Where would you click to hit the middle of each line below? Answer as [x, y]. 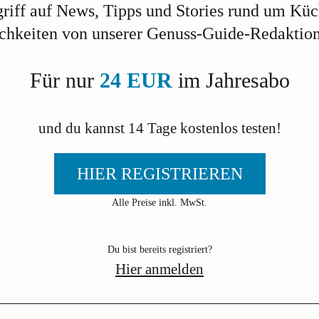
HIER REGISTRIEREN [159, 174]
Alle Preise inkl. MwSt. [159, 203]
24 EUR [136, 80]
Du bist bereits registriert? [159, 250]
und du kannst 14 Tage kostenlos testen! [159, 128]
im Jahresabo [231, 80]
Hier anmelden [159, 269]
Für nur [64, 80]
